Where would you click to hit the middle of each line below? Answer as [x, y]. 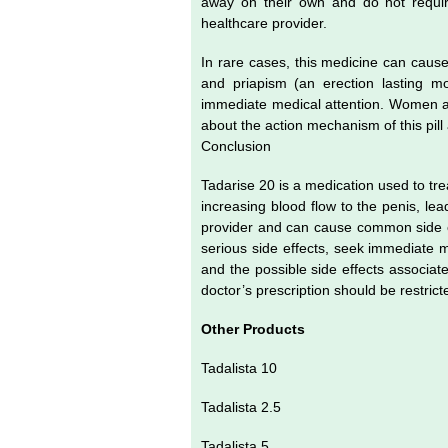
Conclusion [238, 145]
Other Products [255, 328]
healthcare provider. [266, 22]
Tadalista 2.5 [243, 406]
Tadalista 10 [243, 367]
